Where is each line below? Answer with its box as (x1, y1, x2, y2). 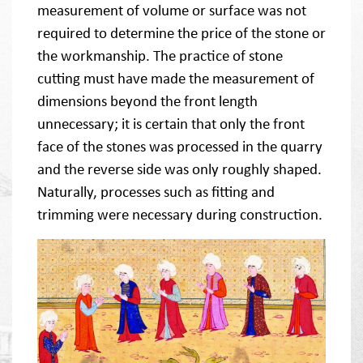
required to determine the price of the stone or (37, 23, 326, 43)
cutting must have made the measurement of (37, 69, 314, 88)
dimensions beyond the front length (37, 92, 258, 111)
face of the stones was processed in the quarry (37, 137, 322, 156)
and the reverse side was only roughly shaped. (37, 160, 322, 179)
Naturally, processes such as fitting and (37, 182, 275, 202)
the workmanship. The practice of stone (37, 46, 283, 66)
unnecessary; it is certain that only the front (37, 114, 305, 134)
